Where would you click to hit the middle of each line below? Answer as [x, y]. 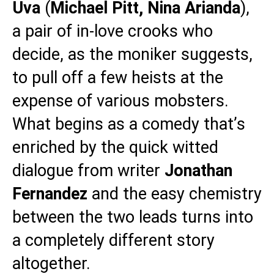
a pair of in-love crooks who [113, 31]
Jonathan [198, 171]
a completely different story [113, 240]
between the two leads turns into [133, 217]
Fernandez [52, 194]
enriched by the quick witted [115, 147]
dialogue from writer [88, 171]
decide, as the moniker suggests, [132, 54]
